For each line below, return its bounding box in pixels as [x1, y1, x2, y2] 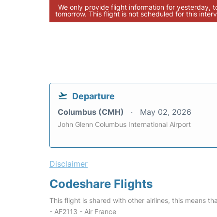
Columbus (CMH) [58, 107, 126, 117]
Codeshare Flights [49, 177, 153, 191]
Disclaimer [49, 159, 88, 169]
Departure [72, 91, 115, 101]
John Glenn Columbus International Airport [58, 120, 191, 128]
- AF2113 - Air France [49, 207, 116, 216]
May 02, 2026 [140, 107, 191, 117]
